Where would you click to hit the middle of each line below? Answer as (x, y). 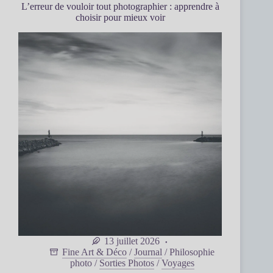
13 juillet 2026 (132, 241)
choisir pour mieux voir (120, 17)
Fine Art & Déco (95, 252)
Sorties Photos (127, 263)
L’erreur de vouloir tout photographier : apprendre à (120, 6)
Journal (148, 252)
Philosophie (192, 252)
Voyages (178, 263)
